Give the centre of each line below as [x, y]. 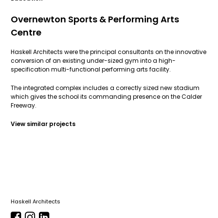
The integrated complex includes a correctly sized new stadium [105, 88]
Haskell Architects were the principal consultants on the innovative [109, 52]
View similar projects [43, 124]
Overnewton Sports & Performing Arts [95, 19]
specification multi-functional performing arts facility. [91, 69]
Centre [26, 32]
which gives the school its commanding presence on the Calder [107, 97]
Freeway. [24, 105]
